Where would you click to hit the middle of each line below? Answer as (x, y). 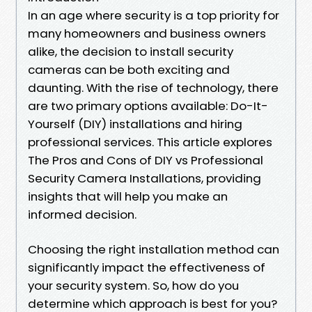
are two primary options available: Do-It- (148, 106)
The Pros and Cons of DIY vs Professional (146, 160)
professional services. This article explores (150, 142)
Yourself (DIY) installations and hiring (135, 124)
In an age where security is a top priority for (154, 15)
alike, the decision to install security (131, 51)
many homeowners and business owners (147, 33)
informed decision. (82, 214)
